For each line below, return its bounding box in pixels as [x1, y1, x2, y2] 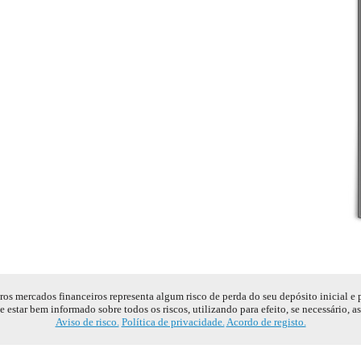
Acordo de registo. [226, 316, 306, 328]
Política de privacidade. [121, 316, 225, 328]
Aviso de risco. [55, 316, 119, 328]
